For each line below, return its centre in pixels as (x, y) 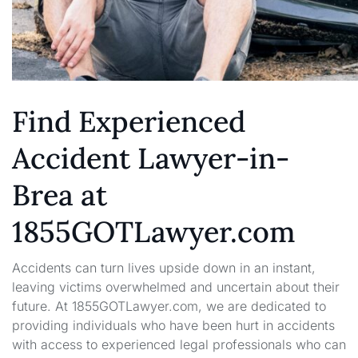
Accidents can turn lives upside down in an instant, (164, 268)
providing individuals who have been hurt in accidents (173, 326)
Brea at (60, 195)
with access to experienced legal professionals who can (179, 345)
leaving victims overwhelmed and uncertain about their (176, 287)
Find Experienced (129, 121)
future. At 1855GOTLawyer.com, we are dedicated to (169, 306)
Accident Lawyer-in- (151, 158)
